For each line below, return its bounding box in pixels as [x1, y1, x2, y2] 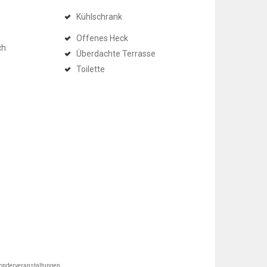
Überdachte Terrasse [76, 49, 156, 58]
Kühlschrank [76, 12, 122, 21]
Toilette [76, 64, 105, 74]
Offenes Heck [76, 33, 128, 43]
